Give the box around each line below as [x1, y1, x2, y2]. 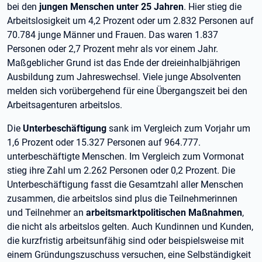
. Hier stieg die [184, 1, 242, 12]
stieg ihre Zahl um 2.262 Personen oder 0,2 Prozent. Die [7, 165, 235, 176]
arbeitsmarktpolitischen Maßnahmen [86, 207, 242, 218]
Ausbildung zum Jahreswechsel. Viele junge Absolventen [7, 71, 241, 82]
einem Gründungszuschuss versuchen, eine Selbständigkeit [7, 249, 251, 260]
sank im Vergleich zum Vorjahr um [106, 123, 250, 134]
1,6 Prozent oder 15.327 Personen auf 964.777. [7, 137, 201, 148]
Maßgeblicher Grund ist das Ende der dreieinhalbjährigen [7, 57, 240, 68]
